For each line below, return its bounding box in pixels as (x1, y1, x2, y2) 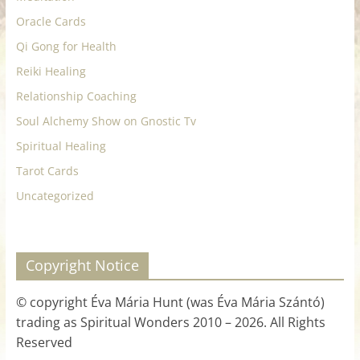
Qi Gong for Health (15, 38, 117, 54)
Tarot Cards (15, 162, 79, 178)
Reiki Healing (15, 63, 86, 79)
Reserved (15, 333, 72, 351)
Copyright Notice (25, 255, 139, 275)
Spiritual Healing (15, 137, 106, 153)
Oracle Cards (15, 13, 86, 29)
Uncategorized (15, 187, 94, 203)
